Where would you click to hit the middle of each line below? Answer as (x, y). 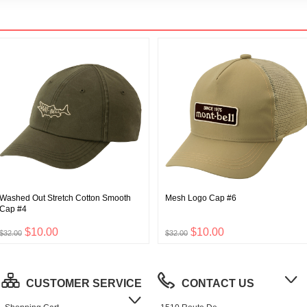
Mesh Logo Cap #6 (201, 198)
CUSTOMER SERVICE (84, 284)
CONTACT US (218, 284)
